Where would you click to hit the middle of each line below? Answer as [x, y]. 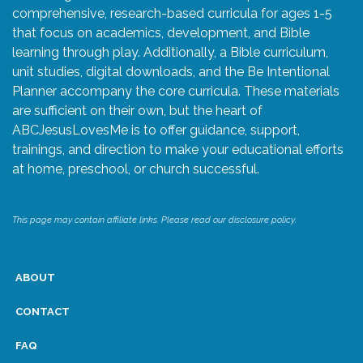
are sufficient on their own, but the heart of [137, 111]
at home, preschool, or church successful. [136, 169]
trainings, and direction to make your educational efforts [178, 150]
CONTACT [43, 312]
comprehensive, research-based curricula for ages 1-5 [172, 14]
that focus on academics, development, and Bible [161, 33]
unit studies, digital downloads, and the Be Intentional [171, 72]
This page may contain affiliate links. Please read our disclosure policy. [154, 220]
